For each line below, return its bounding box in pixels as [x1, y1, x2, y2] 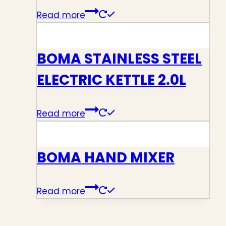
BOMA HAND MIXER [37, 147, 175, 167]
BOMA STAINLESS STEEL [37, 49, 202, 69]
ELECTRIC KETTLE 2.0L [37, 70, 186, 90]
